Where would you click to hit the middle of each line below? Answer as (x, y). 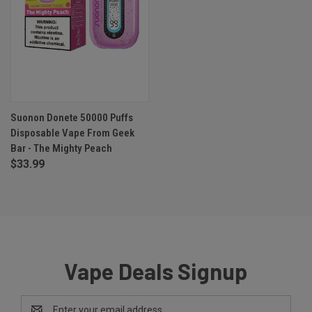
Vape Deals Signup (156, 271)
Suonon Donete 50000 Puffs (72, 118)
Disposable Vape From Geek (72, 133)
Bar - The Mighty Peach (61, 149)
